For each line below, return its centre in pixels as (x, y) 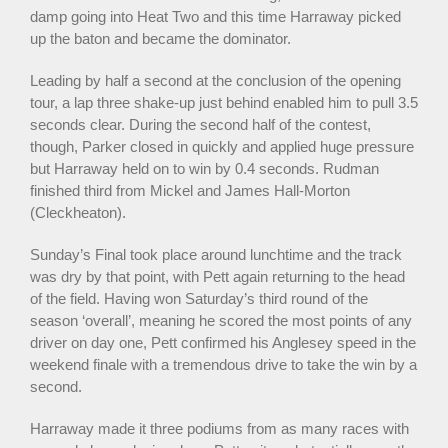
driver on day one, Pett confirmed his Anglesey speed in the (223, 342)
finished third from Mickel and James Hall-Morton (190, 190)
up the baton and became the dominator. (160, 38)
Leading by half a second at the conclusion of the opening (215, 80)
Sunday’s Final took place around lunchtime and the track (216, 254)
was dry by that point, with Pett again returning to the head (217, 276)
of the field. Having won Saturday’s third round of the (199, 298)
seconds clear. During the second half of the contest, (200, 124)
